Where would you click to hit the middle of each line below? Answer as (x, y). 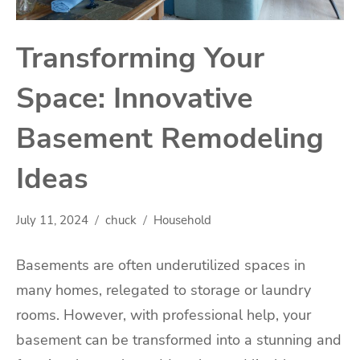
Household (182, 220)
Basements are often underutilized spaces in (161, 266)
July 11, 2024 (52, 220)
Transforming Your (140, 58)
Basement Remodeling (170, 138)
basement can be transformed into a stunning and (179, 340)
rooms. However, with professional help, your (164, 315)
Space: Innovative (135, 98)
